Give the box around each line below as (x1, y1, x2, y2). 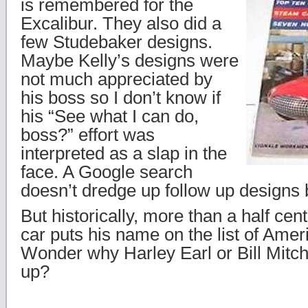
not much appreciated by (21, 69, 212, 89)
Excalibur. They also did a (21, 14, 221, 33)
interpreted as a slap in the (21, 144, 227, 163)
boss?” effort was (21, 125, 155, 144)
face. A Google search (21, 162, 192, 181)
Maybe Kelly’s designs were (21, 51, 239, 70)
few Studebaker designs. (21, 32, 212, 52)
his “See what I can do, (21, 107, 199, 126)
